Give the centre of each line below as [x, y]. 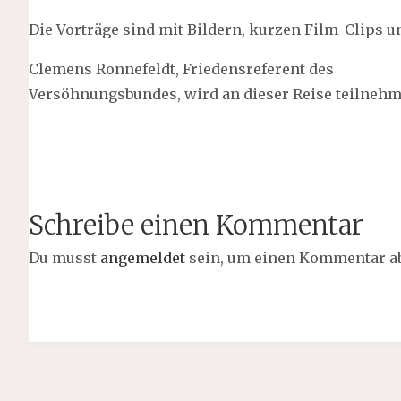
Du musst [65, 258]
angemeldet [143, 258]
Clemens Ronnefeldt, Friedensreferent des [182, 69]
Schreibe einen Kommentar [196, 226]
